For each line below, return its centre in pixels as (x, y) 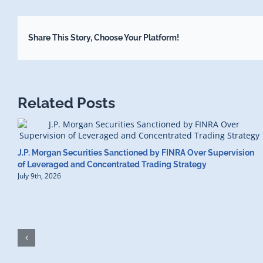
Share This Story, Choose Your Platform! (103, 38)
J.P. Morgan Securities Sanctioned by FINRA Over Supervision (136, 152)
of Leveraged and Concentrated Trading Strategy (112, 164)
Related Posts (66, 102)
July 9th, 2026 (39, 176)
